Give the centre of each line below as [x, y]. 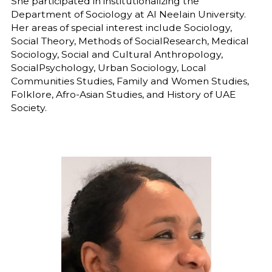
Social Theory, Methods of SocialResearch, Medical [130, 41]
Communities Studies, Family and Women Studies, [130, 81]
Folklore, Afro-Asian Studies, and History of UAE [123, 94]
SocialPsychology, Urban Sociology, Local [108, 67]
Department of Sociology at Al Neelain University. [128, 14]
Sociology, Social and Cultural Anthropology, [117, 54]
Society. [29, 107]
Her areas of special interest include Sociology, [121, 27]
